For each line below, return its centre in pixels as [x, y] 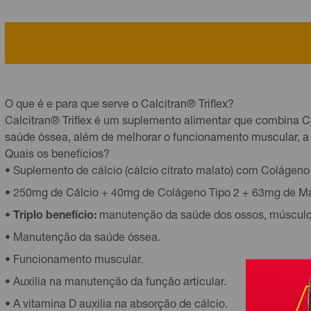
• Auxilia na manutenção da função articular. [116, 283]
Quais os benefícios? [57, 155]
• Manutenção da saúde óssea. [83, 239]
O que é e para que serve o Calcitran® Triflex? [119, 106]
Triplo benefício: [55, 217]
